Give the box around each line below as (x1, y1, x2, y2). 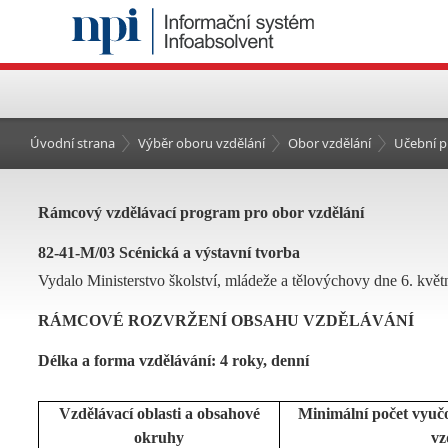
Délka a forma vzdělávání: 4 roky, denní (38, 352, 309, 369)
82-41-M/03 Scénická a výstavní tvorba (38, 244, 300, 261)
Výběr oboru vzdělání (138, 134, 265, 152)
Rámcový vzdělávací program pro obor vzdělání (38, 204, 364, 221)
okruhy (134, 429, 184, 446)
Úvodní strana (30, 134, 115, 152)
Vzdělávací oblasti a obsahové (58, 405, 260, 422)
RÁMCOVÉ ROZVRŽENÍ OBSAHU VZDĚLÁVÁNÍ (38, 312, 414, 329)
